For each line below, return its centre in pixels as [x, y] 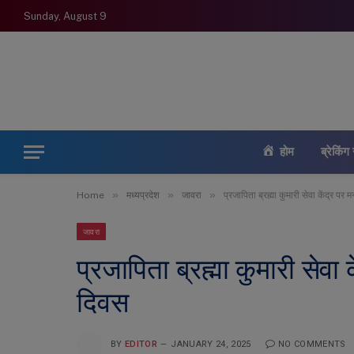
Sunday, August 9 [65, 16]
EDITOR [141, 344]
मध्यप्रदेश [143, 195]
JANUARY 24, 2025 [211, 344]
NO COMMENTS [312, 344]
